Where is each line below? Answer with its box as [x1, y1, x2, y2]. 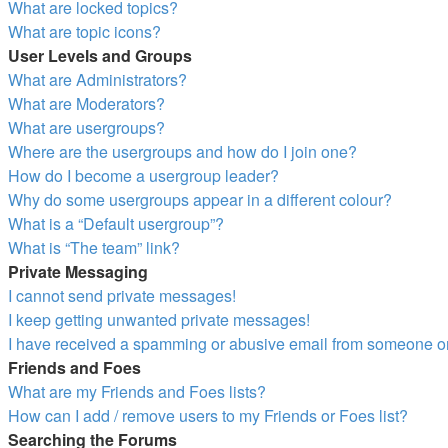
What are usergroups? [8, 116, 165, 139]
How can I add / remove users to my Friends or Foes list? [8, 404, 408, 427]
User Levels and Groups [8, 44, 192, 67]
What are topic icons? [8, 20, 161, 43]
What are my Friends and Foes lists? [8, 380, 266, 403]
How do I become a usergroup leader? [8, 164, 279, 187]
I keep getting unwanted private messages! [8, 308, 310, 331]
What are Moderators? [8, 92, 165, 115]
